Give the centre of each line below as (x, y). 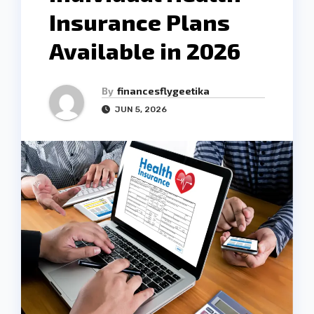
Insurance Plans (139, 22)
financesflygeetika (163, 91)
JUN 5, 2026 (140, 110)
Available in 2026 (145, 51)
